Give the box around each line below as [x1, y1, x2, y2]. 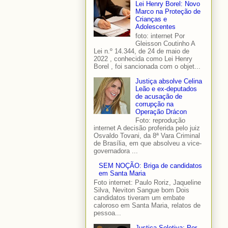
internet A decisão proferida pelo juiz [94, 124, 200, 132]
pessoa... [94, 209, 121, 217]
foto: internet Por [135, 32, 185, 40]
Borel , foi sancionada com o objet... [94, 62, 201, 70]
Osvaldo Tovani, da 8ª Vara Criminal [94, 132, 200, 140]
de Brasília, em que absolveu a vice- [94, 139, 202, 148]
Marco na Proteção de [135, 8, 201, 16]
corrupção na [135, 100, 174, 108]
